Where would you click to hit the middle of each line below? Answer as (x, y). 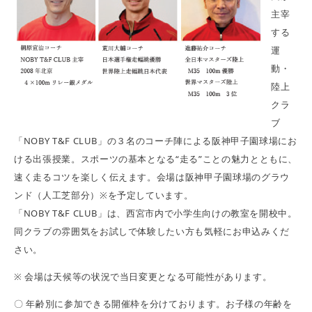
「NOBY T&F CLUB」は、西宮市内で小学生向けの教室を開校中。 (156, 213)
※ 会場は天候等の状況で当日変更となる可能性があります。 (143, 277)
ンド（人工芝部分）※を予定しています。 (104, 195)
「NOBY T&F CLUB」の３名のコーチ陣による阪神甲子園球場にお (156, 141)
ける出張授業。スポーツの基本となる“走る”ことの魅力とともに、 (156, 159)
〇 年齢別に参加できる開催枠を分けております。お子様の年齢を (153, 304)
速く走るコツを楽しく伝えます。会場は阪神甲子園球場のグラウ (152, 177)
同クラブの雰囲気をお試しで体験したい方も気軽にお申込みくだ (152, 232)
